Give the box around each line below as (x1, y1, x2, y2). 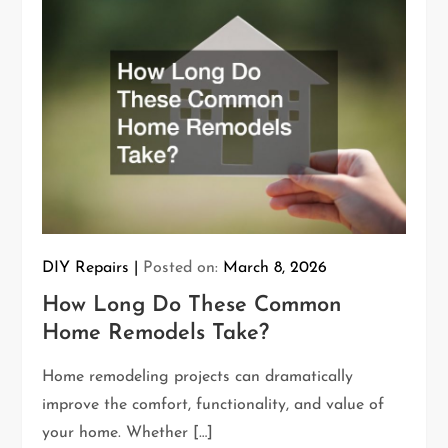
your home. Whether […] (42, 424, 214, 441)
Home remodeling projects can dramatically (42, 368, 354, 385)
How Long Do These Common (42, 293, 343, 317)
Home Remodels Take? (42, 321, 270, 345)
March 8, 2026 (223, 259, 328, 276)
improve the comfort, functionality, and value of (42, 396, 385, 413)
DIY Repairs (42, 259, 130, 276)
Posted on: (143, 259, 224, 276)
